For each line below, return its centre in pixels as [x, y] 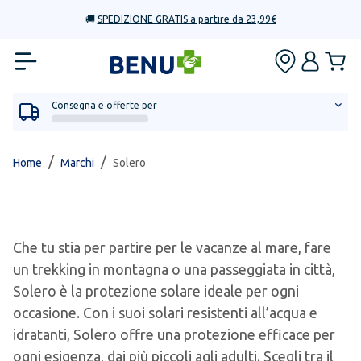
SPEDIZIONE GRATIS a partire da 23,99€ [187, 19]
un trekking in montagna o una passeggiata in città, [174, 269]
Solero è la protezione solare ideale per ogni [156, 291]
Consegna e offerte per [104, 105]
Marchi [77, 163]
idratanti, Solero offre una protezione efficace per [174, 334]
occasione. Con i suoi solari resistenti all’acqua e [165, 313]
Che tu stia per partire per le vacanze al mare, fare [172, 247]
